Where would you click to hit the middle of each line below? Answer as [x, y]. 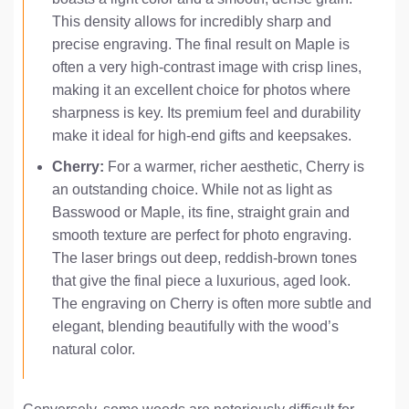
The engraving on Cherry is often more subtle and [211, 304]
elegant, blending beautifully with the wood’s [195, 327]
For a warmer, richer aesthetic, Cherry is [234, 167]
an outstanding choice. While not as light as [192, 190]
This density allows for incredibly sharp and [191, 21]
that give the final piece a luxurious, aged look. [201, 281]
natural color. [93, 350]
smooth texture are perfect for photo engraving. [201, 236]
